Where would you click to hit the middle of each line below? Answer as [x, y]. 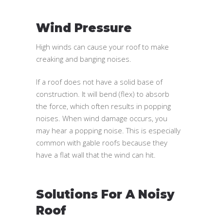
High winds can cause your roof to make [102, 46]
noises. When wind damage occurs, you [102, 118]
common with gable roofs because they [102, 142]
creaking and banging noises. [84, 59]
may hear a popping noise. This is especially [108, 130]
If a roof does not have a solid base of [99, 82]
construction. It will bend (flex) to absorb [103, 94]
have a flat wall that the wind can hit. [96, 154]
